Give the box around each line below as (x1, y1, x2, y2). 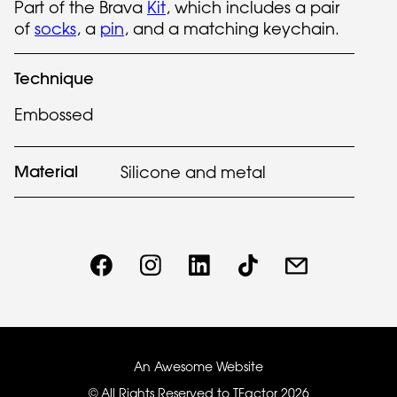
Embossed (14, 105, 93, 124)
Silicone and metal (121, 162, 266, 182)
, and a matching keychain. (124, 19, 339, 38)
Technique (14, 68, 94, 89)
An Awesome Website (134, 358, 263, 374)
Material (14, 161, 78, 182)
